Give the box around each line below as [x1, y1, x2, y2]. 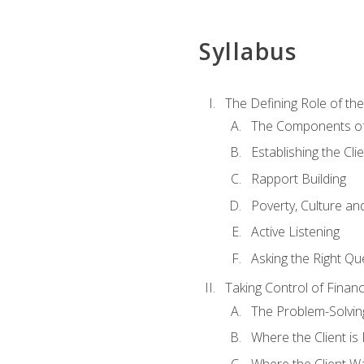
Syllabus [198, 36, 297, 67]
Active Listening [250, 223, 340, 241]
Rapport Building [250, 169, 346, 188]
